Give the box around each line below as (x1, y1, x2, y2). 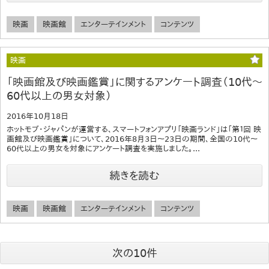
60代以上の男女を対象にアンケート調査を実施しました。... (7, 144, 200, 153)
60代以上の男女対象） (7, 89, 112, 102)
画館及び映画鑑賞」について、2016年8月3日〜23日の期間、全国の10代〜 (7, 134, 258, 144)
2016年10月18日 (7, 112, 68, 121)
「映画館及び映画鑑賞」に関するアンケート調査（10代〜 (7, 76, 262, 88)
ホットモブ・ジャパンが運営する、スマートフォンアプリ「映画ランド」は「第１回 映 (7, 125, 261, 134)
